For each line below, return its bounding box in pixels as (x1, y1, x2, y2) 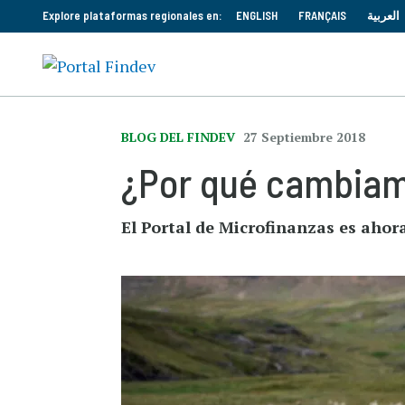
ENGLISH (236, 8, 278, 23)
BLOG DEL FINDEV (121, 128, 236, 146)
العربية (367, 8, 400, 23)
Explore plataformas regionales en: (42, 8, 222, 23)
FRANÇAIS (298, 8, 346, 23)
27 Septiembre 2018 (243, 128, 366, 146)
